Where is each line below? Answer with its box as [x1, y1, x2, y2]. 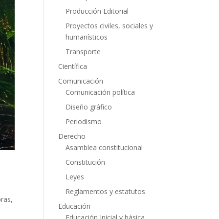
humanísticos [66, 32, 108, 42]
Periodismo [66, 117, 102, 126]
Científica [58, 62, 88, 71]
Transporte [66, 47, 101, 56]
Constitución [66, 157, 106, 167]
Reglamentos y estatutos [66, 187, 146, 196]
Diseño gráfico [66, 102, 112, 111]
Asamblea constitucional [66, 143, 143, 152]
